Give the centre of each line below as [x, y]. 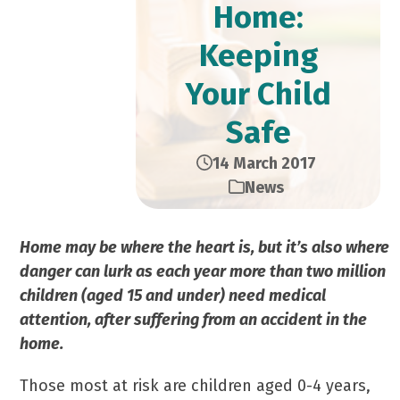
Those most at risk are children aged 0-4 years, [196, 386]
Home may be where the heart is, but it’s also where [205, 247]
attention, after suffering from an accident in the [194, 320]
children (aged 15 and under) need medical [173, 296]
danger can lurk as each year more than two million [203, 271]
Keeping [258, 55]
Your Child [258, 94]
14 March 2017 [264, 163]
